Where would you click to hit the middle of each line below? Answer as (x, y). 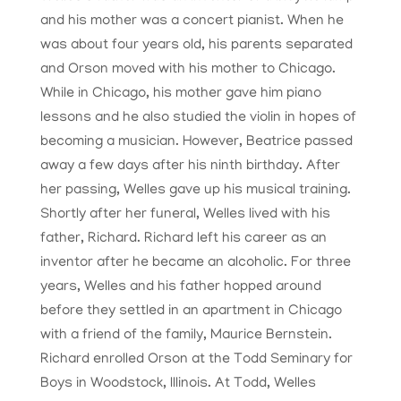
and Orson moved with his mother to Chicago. (188, 70)
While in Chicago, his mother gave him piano (180, 94)
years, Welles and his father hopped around (180, 288)
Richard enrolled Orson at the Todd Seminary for (196, 360)
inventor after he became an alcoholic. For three (195, 264)
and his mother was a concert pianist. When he (192, 22)
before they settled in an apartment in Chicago (191, 312)
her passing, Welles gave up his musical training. (195, 191)
